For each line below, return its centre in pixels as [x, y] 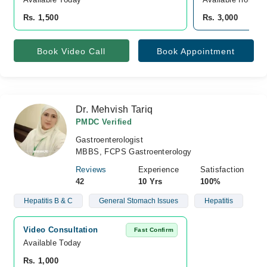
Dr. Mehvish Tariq [114, 109]
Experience [159, 170]
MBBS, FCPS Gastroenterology [134, 152]
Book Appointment [196, 51]
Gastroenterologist [110, 140]
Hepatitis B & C [48, 201]
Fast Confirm [154, 230]
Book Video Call [71, 51]
